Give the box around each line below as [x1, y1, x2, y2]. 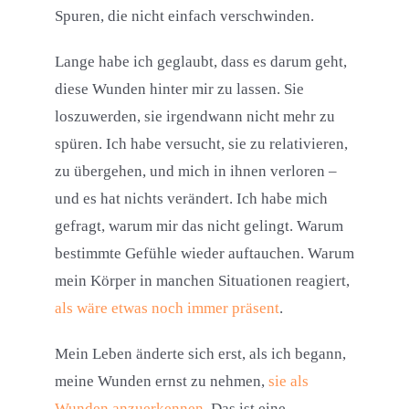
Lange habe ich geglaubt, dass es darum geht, [54, 53, 347, 71]
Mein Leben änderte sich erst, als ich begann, [54, 345, 346, 363]
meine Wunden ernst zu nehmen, [54, 372, 268, 391]
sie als [267, 372, 309, 391]
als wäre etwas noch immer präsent [54, 299, 279, 318]
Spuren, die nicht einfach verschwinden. [54, 7, 314, 26]
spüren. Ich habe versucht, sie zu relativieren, [54, 135, 348, 153]
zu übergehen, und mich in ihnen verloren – [54, 163, 337, 181]
